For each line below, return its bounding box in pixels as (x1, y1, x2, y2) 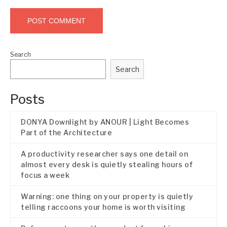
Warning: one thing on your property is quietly (21, 192, 193, 201)
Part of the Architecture (21, 128, 112, 137)
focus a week (21, 171, 69, 179)
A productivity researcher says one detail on (21, 149, 188, 158)
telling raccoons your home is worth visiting (21, 203, 185, 211)
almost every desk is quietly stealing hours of (21, 160, 193, 169)
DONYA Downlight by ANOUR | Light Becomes (21, 118, 189, 126)
